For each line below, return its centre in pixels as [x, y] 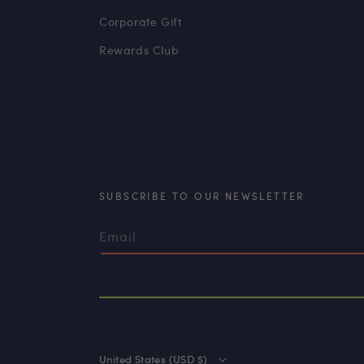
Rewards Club [139, 50]
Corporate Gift [141, 22]
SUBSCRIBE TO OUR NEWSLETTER [202, 196]
